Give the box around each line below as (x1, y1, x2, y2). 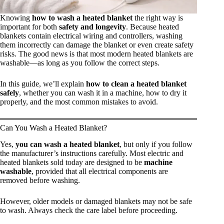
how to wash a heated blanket (32, 13, 132, 22)
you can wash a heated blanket (15, 139, 119, 148)
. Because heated (126, 22, 179, 31)
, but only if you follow (119, 139, 192, 148)
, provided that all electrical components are (31, 166, 168, 175)
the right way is (132, 13, 183, 22)
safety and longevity (59, 22, 126, 31)
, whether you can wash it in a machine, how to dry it (19, 88, 186, 97)
